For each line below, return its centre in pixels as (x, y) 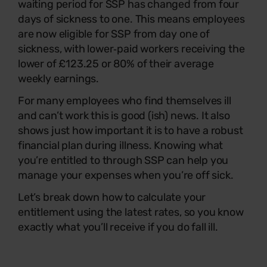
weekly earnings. (59, 78)
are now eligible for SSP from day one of (114, 34)
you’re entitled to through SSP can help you (123, 160)
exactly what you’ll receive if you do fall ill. (118, 227)
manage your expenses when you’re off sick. (126, 175)
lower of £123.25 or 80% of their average (116, 63)
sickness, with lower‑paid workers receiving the (131, 49)
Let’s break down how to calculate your (112, 197)
